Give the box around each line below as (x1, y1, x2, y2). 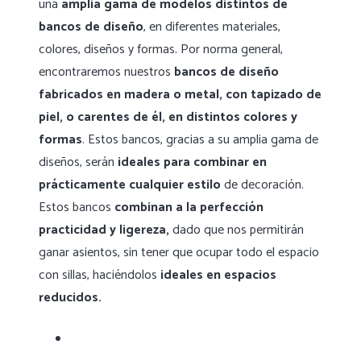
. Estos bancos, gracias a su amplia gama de (82, 129, 318, 151)
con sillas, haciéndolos (39, 264, 160, 287)
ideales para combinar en (118, 151, 267, 174)
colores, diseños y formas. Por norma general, (39, 39, 283, 61)
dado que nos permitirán (169, 219, 304, 242)
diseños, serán (39, 151, 118, 174)
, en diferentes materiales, (143, 16, 280, 39)
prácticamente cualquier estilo (39, 174, 221, 197)
